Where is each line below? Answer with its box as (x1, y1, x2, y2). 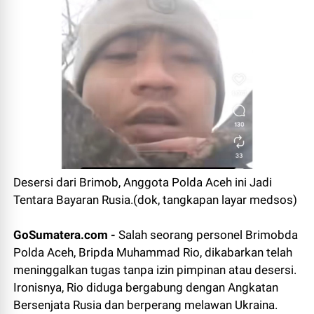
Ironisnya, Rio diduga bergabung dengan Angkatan (13, 280, 279, 295)
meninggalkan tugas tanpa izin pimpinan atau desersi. (13, 263, 297, 278)
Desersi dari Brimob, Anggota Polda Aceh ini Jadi (13, 175, 273, 190)
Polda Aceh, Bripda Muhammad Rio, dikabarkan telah (13, 245, 293, 260)
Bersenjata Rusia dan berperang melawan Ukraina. (13, 298, 278, 313)
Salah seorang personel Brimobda (118, 228, 299, 243)
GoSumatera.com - (13, 228, 119, 243)
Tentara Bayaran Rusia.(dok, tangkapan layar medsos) (13, 193, 298, 207)
